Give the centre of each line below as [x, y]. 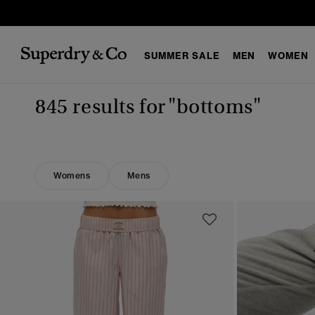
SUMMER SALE [182, 55]
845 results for [101, 107]
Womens [72, 175]
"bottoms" [215, 107]
